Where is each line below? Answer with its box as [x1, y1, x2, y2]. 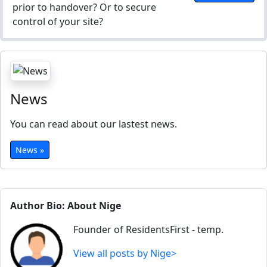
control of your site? [13, 15, 103, 28]
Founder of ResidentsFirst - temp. [73, 223, 223, 236]
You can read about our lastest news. [10, 117, 177, 131]
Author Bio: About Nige [10, 199, 121, 212]
